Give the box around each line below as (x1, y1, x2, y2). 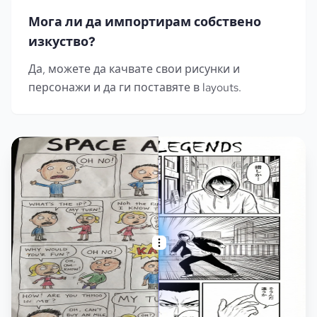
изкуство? (28, 33, 96, 50)
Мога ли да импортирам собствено (28, 13, 261, 30)
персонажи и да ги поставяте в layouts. (28, 80, 241, 96)
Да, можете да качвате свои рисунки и (28, 62, 240, 77)
